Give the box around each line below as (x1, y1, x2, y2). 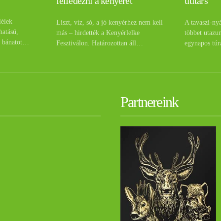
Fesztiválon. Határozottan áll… (56, 39, 143, 47)
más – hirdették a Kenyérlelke (56, 29, 140, 37)
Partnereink (120, 94, 179, 110)
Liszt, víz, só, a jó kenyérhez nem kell (56, 19, 163, 27)
